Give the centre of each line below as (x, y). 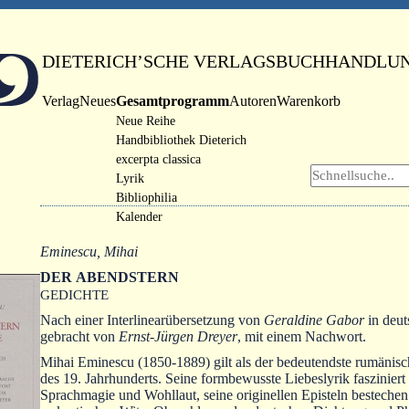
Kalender (140, 216)
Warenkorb (309, 101)
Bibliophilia (147, 197)
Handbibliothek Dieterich (182, 140)
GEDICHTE (74, 294)
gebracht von (79, 336)
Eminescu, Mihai (89, 252)
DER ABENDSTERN (110, 277)
